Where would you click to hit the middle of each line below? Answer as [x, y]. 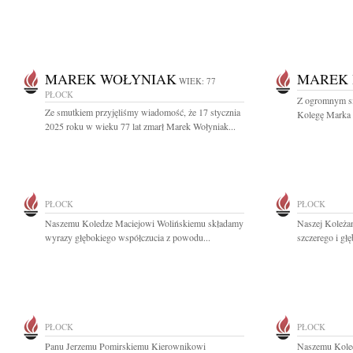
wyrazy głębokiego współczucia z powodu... [128, 237]
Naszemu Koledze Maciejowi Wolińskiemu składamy [144, 223]
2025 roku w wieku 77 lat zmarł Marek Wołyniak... [140, 126]
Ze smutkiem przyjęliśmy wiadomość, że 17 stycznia [143, 112]
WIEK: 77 [197, 81]
